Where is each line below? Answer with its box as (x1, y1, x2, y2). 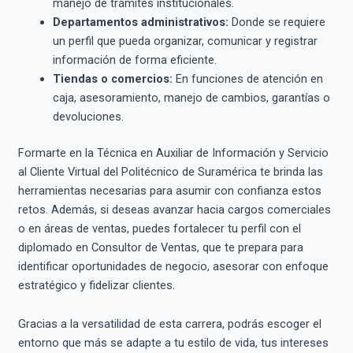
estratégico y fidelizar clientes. (17, 277, 175, 292)
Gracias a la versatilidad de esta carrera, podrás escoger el (17, 317, 321, 332)
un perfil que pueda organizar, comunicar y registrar (52, 33, 318, 48)
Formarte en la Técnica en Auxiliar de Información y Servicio (17, 145, 329, 160)
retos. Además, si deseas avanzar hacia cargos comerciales (17, 202, 331, 217)
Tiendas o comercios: (52, 71, 173, 86)
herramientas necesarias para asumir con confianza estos (17, 183, 321, 198)
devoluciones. (52, 109, 124, 124)
